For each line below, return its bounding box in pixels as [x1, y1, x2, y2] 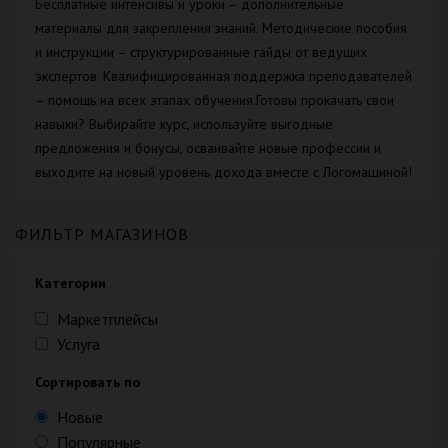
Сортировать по [35, 372, 140, 391]
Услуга [57, 333, 100, 354]
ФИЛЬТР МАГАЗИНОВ [15, 224, 190, 245]
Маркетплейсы [57, 308, 158, 329]
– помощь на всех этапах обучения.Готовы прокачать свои [35, 91, 394, 110]
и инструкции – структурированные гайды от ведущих [35, 43, 367, 62]
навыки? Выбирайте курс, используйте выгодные [35, 115, 333, 134]
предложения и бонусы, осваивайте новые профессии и [35, 139, 381, 158]
